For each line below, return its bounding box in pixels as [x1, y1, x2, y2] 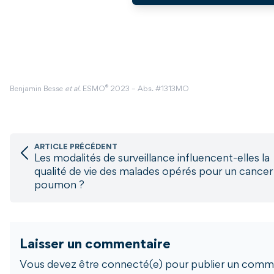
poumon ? [34, 181, 84, 191]
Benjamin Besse [10, 86, 65, 94]
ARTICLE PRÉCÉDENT [34, 144, 117, 152]
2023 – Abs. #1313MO [108, 86, 189, 94]
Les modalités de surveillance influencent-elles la [34, 154, 270, 165]
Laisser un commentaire [20, 239, 171, 252]
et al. [65, 86, 81, 94]
